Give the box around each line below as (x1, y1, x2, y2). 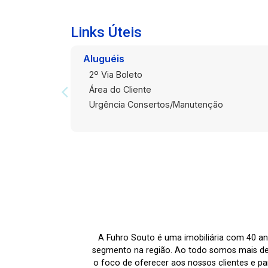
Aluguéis (83, 53, 124, 65)
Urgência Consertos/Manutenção (89, 99, 223, 110)
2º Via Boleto (89, 69, 142, 80)
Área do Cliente (89, 84, 151, 95)
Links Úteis (71, 24, 142, 41)
